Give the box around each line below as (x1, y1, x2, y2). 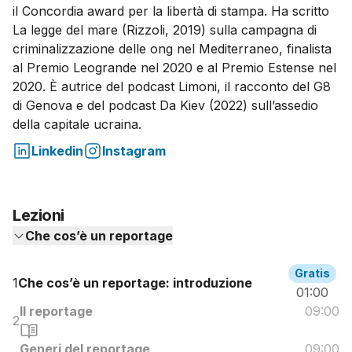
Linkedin (31, 143, 83, 159)
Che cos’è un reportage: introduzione (18, 275, 252, 291)
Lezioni (13, 206, 64, 225)
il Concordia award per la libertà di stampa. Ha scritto (13, 3, 329, 20)
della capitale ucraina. (13, 116, 141, 133)
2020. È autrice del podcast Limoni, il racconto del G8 (13, 79, 331, 95)
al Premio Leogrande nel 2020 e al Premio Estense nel (13, 60, 336, 76)
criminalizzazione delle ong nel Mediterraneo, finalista (13, 41, 332, 57)
